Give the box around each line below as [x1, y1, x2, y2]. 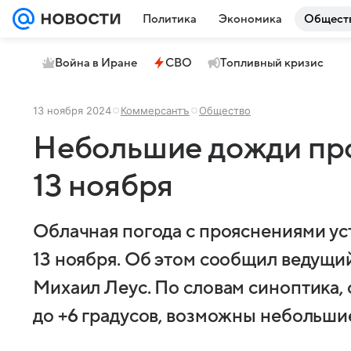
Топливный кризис [220, 56, 324, 69]
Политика [143, 13, 197, 25]
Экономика [219, 13, 282, 25]
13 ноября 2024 [33, 104, 111, 117]
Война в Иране [55, 56, 137, 69]
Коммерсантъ [121, 104, 190, 117]
